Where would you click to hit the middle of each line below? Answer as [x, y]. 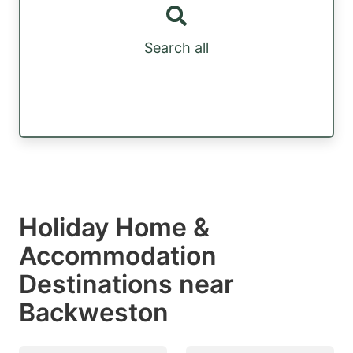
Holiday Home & [114, 227]
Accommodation [118, 255]
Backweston [94, 312]
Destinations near [126, 284]
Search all [176, 48]
